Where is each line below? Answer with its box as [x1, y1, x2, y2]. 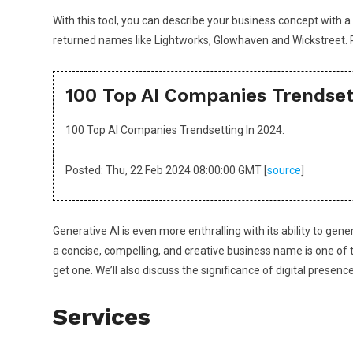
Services [53, 303, 150, 330]
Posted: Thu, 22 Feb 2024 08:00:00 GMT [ [65, 164, 267, 176]
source [267, 164, 301, 176]
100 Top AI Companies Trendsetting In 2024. [65, 124, 284, 136]
